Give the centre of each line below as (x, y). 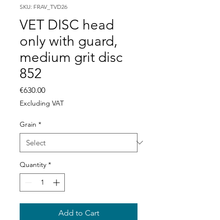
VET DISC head (67, 25)
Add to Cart (79, 213)
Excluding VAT (42, 103)
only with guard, (69, 41)
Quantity (33, 164)
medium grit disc (71, 57)
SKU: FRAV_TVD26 (43, 6)
